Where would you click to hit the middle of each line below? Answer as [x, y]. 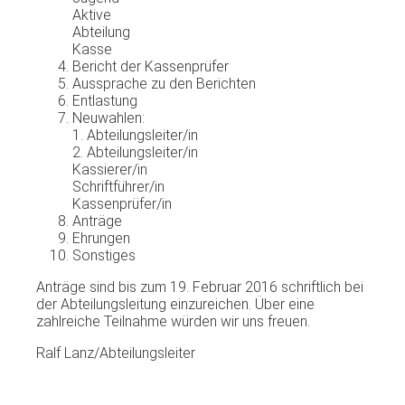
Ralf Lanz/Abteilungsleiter [116, 353]
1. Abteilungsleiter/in [135, 135]
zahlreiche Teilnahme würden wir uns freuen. [173, 321]
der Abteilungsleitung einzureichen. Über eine [175, 304]
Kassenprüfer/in [122, 203]
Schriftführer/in [118, 186]
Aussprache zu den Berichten [164, 83]
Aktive [92, 14]
